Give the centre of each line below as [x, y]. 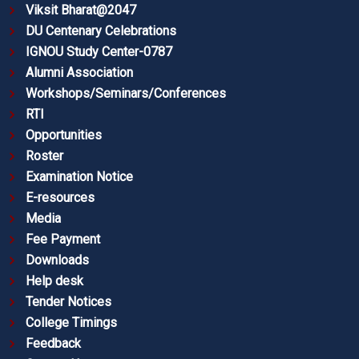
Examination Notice [79, 177]
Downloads [57, 260]
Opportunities [64, 135]
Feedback [53, 344]
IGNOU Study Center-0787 [99, 52]
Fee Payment [63, 240]
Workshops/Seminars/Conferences [126, 94]
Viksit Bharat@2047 [81, 10]
